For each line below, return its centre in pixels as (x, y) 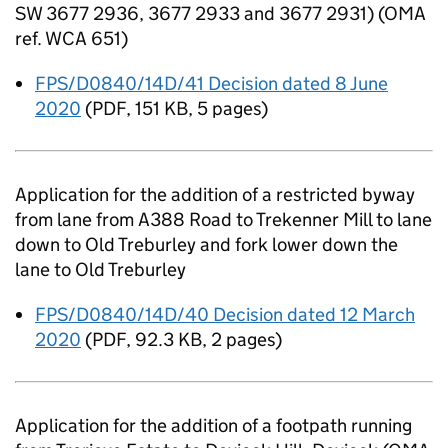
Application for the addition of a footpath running (213, 425)
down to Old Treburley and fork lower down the (206, 244)
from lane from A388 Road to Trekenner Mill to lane (223, 219)
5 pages (229, 108)
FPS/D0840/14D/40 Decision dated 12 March (225, 314)
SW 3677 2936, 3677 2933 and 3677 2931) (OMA (220, 13)
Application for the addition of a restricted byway (215, 194)
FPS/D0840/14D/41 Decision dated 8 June (211, 83)
